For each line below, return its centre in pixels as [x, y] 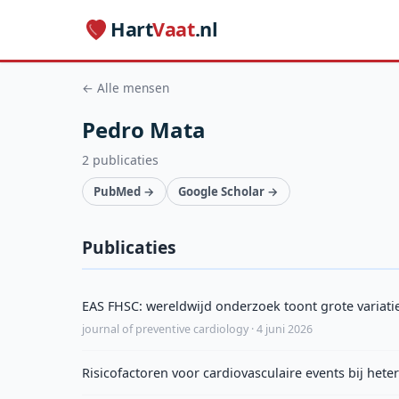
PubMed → [124, 191]
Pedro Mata [144, 129]
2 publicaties [120, 159]
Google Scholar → [228, 191]
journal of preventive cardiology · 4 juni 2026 [197, 330]
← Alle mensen [126, 87]
